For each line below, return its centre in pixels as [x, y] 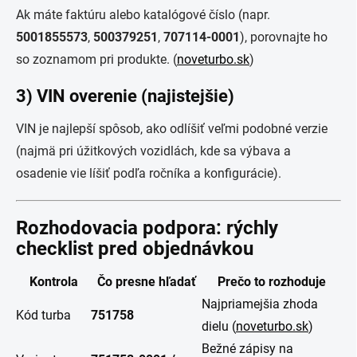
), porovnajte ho [284, 37]
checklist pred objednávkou [135, 249]
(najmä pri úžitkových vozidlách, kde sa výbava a [153, 151]
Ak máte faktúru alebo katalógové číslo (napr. [143, 15]
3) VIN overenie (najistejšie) [125, 96]
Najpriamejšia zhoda [260, 304]
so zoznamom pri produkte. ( [96, 59]
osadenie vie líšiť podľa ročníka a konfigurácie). [149, 173]
